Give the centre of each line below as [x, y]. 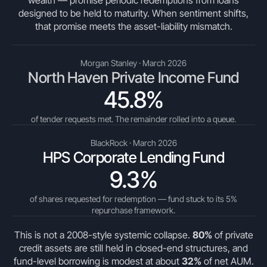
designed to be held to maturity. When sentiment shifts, [133, 13]
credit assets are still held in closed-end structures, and [133, 248]
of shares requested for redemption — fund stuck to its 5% [133, 199]
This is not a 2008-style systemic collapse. [103, 235]
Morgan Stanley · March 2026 [133, 63]
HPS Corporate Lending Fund [133, 157]
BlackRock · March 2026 [133, 143]
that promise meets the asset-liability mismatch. [133, 26]
